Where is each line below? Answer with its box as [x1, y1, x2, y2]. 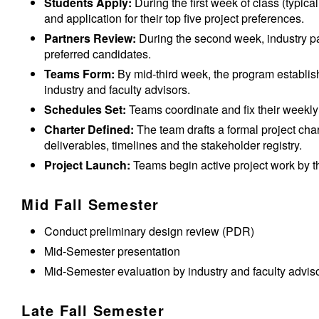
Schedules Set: [44, 101, 130, 118]
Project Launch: [44, 157, 131, 174]
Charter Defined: [44, 121, 137, 138]
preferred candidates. [44, 46, 152, 63]
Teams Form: [44, 66, 115, 83]
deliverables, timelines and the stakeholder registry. [44, 137, 303, 154]
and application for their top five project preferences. [44, 10, 305, 27]
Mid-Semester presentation [44, 243, 181, 260]
